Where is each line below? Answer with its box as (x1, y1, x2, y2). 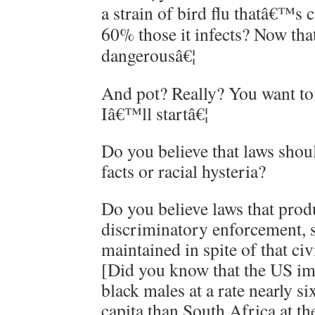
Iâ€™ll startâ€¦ (101, 101, 208, 125)
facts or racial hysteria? (101, 159, 266, 183)
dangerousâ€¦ (101, 43, 195, 67)
